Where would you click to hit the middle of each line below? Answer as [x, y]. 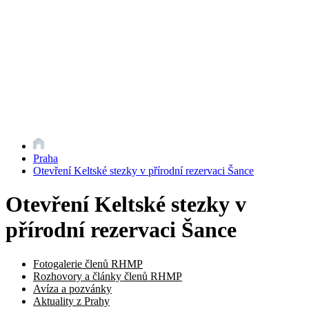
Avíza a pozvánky [72, 288]
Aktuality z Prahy [71, 301]
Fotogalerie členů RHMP [88, 263]
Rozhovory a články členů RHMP [108, 276]
